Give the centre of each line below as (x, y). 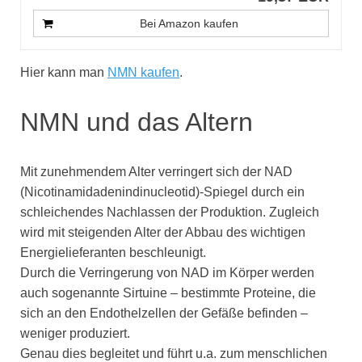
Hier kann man (64, 72)
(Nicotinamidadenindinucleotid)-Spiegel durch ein (162, 192)
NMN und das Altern (137, 122)
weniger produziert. (75, 334)
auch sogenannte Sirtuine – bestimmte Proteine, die (168, 293)
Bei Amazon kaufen (189, 23)
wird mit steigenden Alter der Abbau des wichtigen (163, 233)
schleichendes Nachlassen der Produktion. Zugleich (170, 213)
